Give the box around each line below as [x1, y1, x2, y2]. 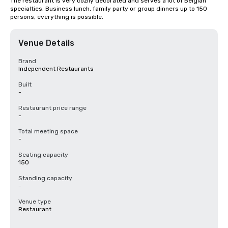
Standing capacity [18, 175, 72, 182]
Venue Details [18, 38, 74, 48]
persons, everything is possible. [10, 13, 103, 20]
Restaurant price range [18, 104, 87, 111]
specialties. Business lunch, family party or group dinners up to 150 [10, 5, 207, 12]
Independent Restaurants [18, 65, 94, 72]
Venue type [18, 198, 51, 205]
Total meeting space [18, 128, 78, 135]
